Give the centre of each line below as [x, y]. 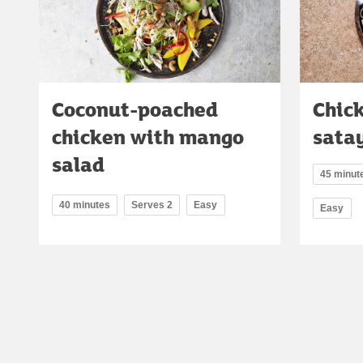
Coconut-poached [135, 109]
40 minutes [85, 205]
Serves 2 [152, 205]
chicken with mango [148, 137]
